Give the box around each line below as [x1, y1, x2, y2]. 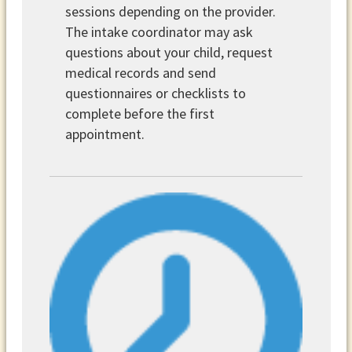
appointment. [65, 125, 145, 144]
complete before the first [65, 104, 215, 123]
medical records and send [65, 64, 217, 82]
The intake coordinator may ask [65, 23, 254, 42]
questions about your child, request [65, 43, 273, 62]
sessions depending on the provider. [65, 2, 277, 21]
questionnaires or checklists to [65, 84, 247, 103]
